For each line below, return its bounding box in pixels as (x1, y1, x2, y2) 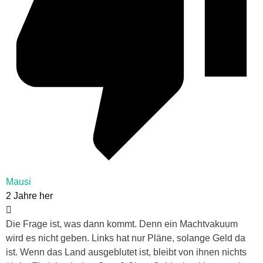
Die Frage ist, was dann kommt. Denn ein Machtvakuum (6, 219, 238, 230)
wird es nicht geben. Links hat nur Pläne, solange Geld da (6, 233, 245, 244)
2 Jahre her (6, 191, 53, 201)
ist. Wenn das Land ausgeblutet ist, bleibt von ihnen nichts (6, 247, 247, 258)
